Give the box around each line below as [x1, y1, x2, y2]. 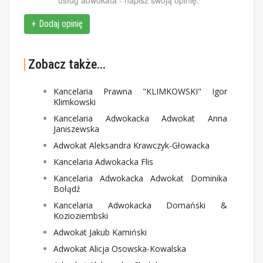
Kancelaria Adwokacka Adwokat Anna [53, 113, 227, 124]
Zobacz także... [28, 57, 106, 72]
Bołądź [53, 183, 80, 194]
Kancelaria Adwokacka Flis [53, 156, 153, 167]
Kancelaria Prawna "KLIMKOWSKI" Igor [53, 86, 227, 97]
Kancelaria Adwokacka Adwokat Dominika [53, 173, 227, 184]
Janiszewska [53, 123, 99, 134]
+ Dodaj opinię [31, 18, 83, 29]
